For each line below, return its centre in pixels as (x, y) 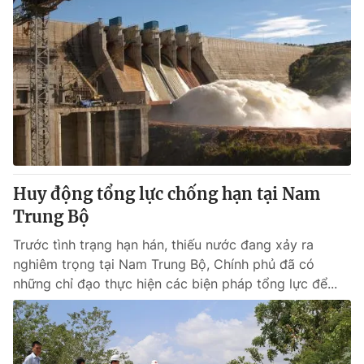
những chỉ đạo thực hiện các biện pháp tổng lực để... (175, 284)
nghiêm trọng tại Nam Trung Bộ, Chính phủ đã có (164, 264)
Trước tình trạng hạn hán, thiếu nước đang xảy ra (163, 245)
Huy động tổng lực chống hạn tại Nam (167, 194)
